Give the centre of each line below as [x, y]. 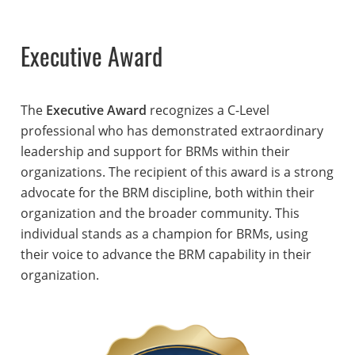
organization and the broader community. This [160, 213]
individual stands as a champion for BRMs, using [164, 233]
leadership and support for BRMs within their [155, 151]
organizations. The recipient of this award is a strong [177, 172]
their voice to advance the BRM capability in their [166, 254]
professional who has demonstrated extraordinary [172, 130]
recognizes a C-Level [208, 110]
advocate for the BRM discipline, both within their [167, 192]
